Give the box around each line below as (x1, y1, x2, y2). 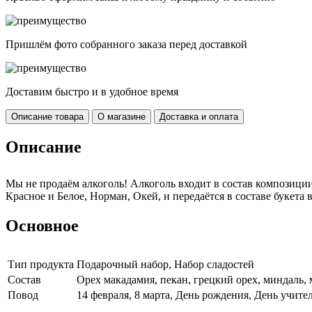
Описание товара (11, 111, 84, 123)
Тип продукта (8, 258, 74, 270)
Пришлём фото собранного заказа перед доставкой (6, 38, 247, 51)
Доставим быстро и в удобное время (6, 86, 178, 98)
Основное (6, 216, 79, 235)
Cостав (8, 273, 41, 286)
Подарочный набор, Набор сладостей (77, 258, 254, 270)
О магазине (97, 111, 146, 123)
